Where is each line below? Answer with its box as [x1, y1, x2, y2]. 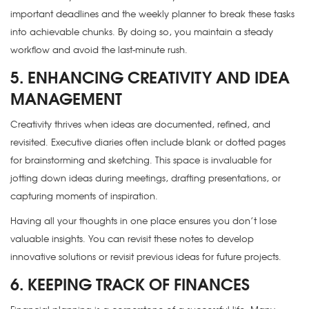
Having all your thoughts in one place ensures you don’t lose [10, 214, 277, 228]
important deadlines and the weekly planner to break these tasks [10, 7, 295, 21]
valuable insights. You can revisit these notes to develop [10, 232, 254, 246]
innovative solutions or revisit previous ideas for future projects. [10, 250, 281, 263]
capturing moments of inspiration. [10, 189, 158, 203]
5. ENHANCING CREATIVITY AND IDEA [10, 64, 290, 89]
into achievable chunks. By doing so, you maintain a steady [10, 25, 273, 39]
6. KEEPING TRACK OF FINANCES [10, 271, 250, 296]
